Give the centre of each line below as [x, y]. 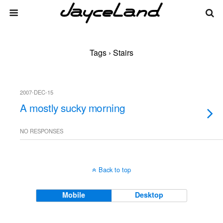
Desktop [149, 195]
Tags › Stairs [111, 53]
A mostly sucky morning [73, 108]
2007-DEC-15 [37, 92]
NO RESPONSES [42, 131]
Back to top [115, 169]
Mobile [74, 195]
